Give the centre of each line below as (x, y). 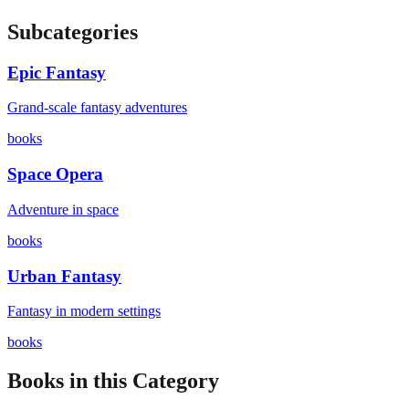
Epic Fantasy (57, 72)
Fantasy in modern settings (84, 311)
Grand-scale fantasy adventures (97, 108)
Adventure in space (63, 209)
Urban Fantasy (64, 276)
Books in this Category (113, 381)
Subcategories (73, 31)
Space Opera (55, 174)
